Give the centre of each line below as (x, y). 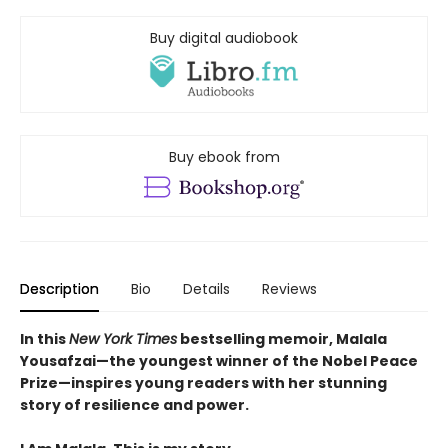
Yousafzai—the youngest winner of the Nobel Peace (219, 360)
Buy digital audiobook (224, 38)
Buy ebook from (224, 156)
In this (44, 338)
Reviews (289, 288)
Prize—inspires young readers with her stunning (203, 382)
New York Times (123, 338)
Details (206, 288)
